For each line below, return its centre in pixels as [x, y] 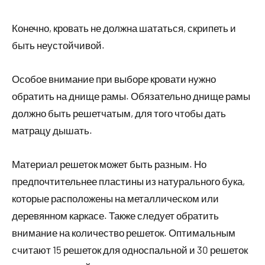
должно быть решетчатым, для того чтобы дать [119, 113]
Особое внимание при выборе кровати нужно [114, 79]
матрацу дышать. [52, 130]
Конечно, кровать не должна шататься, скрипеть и [124, 28]
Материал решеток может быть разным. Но [109, 164]
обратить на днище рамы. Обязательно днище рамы [131, 96]
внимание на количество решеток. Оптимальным [124, 232]
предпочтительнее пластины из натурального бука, [128, 181]
